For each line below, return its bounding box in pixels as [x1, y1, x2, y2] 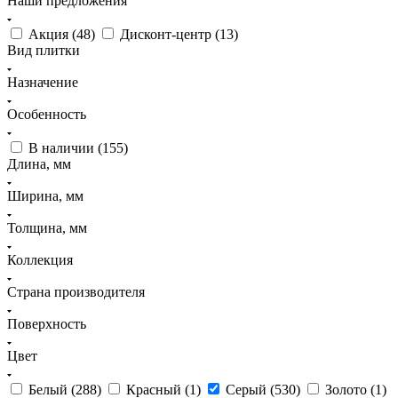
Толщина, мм [7, 219, 87, 235]
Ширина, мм [7, 187, 84, 203]
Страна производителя [7, 283, 145, 299]
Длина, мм [7, 155, 71, 171]
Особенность [7, 106, 86, 122]
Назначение [7, 74, 78, 90]
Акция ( [28, 26, 76, 42]
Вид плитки [7, 42, 80, 58]
